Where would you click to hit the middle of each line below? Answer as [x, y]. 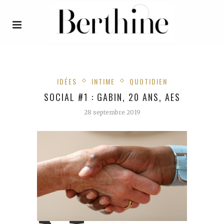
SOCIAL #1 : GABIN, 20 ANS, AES [112, 97]
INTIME [103, 81]
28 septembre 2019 [112, 112]
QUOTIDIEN [148, 81]
